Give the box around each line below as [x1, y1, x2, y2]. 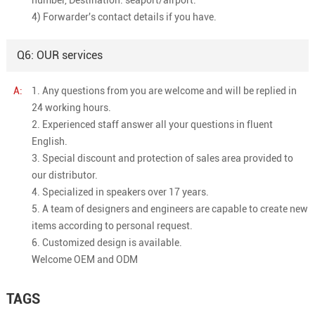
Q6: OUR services [16, 48, 103, 62]
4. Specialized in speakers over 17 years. [31, 186, 209, 198]
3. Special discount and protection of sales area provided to [31, 152, 293, 164]
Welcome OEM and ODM [31, 253, 138, 265]
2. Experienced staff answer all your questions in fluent [31, 118, 273, 130]
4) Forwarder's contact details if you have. [31, 11, 217, 22]
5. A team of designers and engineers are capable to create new [31, 202, 308, 214]
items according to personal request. [31, 219, 193, 231]
